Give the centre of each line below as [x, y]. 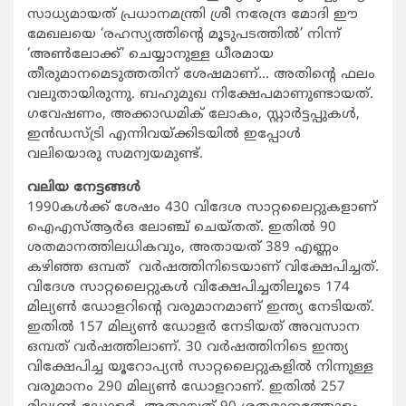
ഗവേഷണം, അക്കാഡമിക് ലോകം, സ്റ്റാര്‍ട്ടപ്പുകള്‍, [193, 115]
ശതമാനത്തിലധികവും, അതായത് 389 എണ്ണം [183, 248]
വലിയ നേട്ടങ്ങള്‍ [84, 188]
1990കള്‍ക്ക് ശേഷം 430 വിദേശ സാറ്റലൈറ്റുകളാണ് [202, 208]
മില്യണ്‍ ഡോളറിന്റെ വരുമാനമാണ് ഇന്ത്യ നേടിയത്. [201, 308]
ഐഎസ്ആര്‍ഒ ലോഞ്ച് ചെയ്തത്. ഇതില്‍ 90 [182, 228]
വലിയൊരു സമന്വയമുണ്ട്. [115, 155]
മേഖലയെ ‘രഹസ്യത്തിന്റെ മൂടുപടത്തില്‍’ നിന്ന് [184, 35]
